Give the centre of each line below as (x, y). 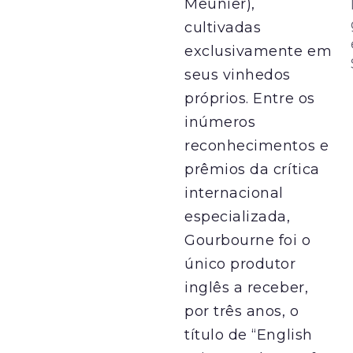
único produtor (240, 264)
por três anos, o (242, 311)
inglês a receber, (247, 287)
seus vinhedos (238, 74)
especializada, (238, 216)
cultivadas (223, 27)
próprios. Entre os (250, 98)
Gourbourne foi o (248, 240)
